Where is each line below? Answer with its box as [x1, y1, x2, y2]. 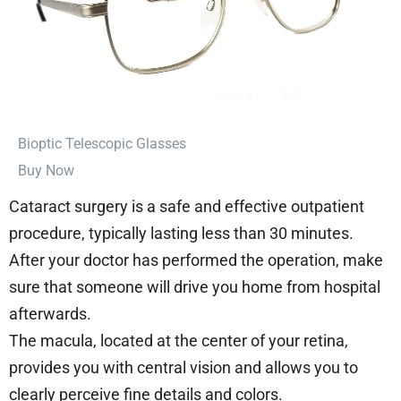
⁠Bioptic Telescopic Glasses [18, 134, 186, 152]
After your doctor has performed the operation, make [9, 250, 383, 269]
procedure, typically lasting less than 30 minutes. [9, 223, 354, 243]
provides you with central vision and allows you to [9, 357, 358, 377]
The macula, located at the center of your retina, [9, 330, 348, 350]
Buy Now [18, 161, 74, 179]
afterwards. [9, 303, 91, 323]
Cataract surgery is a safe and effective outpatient [9, 196, 364, 216]
